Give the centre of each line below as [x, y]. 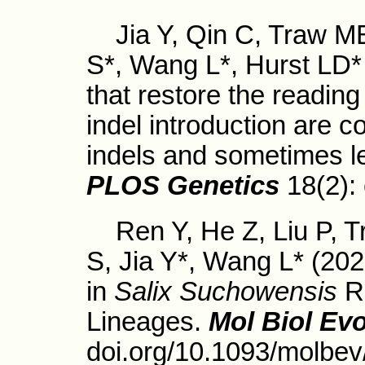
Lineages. [147, 322]
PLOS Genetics [183, 186]
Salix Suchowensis [226, 292]
